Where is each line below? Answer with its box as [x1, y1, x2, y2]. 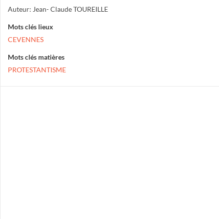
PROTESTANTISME [8, 66, 66, 74]
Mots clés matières [8, 53, 65, 61]
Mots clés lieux [8, 22, 53, 31]
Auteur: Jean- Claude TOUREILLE [8, 5, 108, 13]
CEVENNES [8, 35, 44, 44]
